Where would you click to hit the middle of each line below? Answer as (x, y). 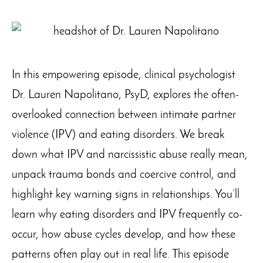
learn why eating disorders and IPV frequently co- (127, 215)
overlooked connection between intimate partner (124, 115)
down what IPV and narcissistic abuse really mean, (130, 155)
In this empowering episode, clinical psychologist (124, 75)
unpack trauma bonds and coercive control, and (124, 175)
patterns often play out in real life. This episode (120, 254)
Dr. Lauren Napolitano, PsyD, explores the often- (125, 95)
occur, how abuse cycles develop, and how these (124, 235)
